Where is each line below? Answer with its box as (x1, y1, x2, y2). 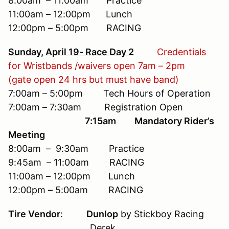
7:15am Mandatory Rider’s (85, 115, 214, 126)
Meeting (8, 129, 45, 140)
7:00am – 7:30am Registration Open (8, 101, 183, 112)
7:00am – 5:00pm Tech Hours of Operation (8, 87, 211, 99)
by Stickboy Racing (118, 208, 204, 219)
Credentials (157, 46, 206, 57)
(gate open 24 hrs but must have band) (8, 74, 179, 85)
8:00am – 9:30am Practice (8, 143, 144, 154)
